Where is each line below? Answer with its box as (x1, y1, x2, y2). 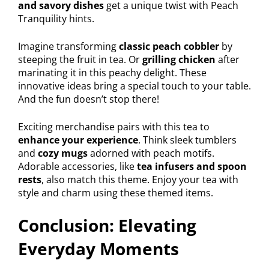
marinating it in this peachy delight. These (18, 66, 207, 80)
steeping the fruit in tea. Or (18, 53, 142, 67)
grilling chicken (142, 53, 216, 67)
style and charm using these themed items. (18, 186, 213, 200)
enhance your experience (18, 133, 138, 147)
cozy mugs (38, 147, 88, 160)
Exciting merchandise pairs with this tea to (18, 120, 210, 134)
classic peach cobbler (119, 40, 219, 53)
